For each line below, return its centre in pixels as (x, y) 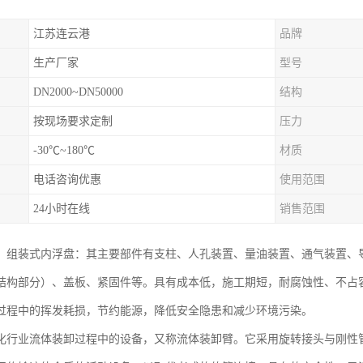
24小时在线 (62, 209)
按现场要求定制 (73, 121)
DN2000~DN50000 (78, 92)
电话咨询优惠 (67, 179)
